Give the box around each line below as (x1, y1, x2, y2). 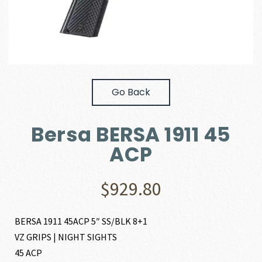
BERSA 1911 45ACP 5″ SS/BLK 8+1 (15, 215, 148, 227)
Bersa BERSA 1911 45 (31, 120, 231, 149)
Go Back (112, 85, 150, 99)
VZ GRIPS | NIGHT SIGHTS (15, 230, 118, 243)
